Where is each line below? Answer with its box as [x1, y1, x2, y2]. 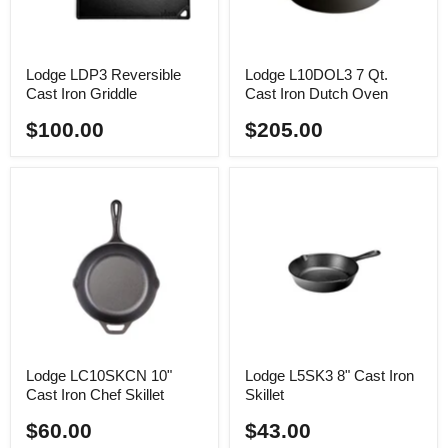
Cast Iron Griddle [26, 84, 137, 102]
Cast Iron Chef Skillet [26, 386, 164, 404]
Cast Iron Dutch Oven [245, 84, 388, 102]
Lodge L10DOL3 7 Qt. [245, 65, 388, 83]
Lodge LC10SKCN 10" [26, 367, 172, 385]
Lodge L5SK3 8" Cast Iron [245, 367, 414, 385]
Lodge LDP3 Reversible [26, 65, 181, 83]
